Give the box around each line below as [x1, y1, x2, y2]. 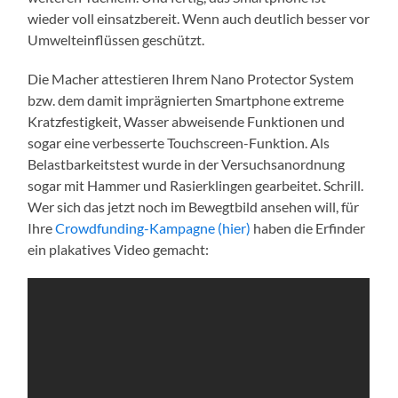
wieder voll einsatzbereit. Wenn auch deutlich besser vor [28, 10, 370, 28]
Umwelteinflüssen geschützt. [28, 31, 205, 49]
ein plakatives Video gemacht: [28, 241, 210, 259]
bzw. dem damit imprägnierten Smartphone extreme [28, 92, 345, 109]
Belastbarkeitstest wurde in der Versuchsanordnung [28, 155, 346, 173]
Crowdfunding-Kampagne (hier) [55, 219, 251, 237]
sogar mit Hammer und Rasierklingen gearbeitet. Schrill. [28, 177, 364, 195]
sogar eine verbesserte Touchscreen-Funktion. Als [28, 134, 330, 152]
